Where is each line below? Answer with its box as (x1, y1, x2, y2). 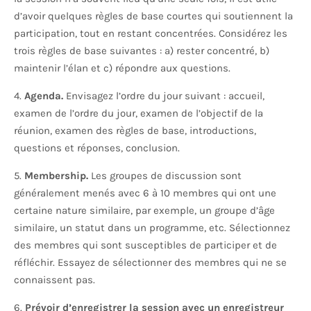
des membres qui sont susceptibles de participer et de (14, 239, 277, 252)
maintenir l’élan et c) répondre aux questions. (14, 62, 233, 75)
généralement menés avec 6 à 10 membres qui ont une (14, 187, 276, 200)
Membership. (24, 169, 88, 183)
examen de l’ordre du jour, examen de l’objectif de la (14, 107, 263, 120)
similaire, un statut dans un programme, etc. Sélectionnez (14, 221, 290, 235)
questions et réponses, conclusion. (14, 142, 183, 155)
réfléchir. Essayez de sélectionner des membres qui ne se (14, 256, 287, 269)
